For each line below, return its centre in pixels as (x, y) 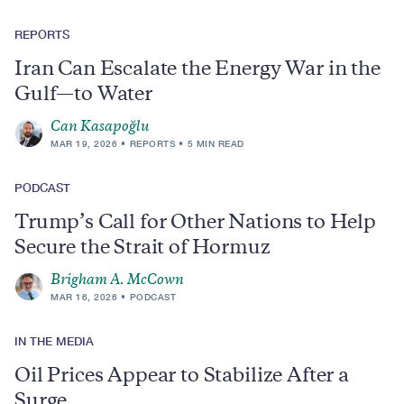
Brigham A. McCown (117, 281)
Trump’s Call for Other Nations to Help (195, 224)
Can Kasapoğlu (100, 128)
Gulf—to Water (83, 96)
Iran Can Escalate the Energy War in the (197, 70)
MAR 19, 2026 (84, 143)
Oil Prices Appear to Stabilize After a (182, 377)
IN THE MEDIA (54, 341)
